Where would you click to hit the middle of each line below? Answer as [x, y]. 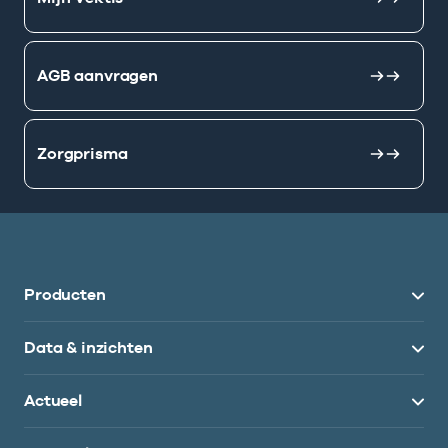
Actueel [53, 400]
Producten [65, 294]
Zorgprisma [82, 153]
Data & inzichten [88, 347]
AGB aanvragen [97, 75]
